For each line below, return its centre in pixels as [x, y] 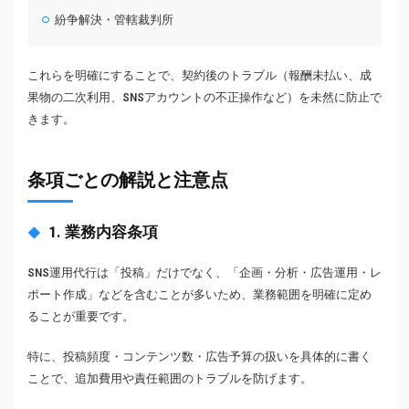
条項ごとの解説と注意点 [128, 180]
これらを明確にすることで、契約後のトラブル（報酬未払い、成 [199, 76]
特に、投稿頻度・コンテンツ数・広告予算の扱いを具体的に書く [199, 357]
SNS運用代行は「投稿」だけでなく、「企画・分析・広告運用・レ [204, 273]
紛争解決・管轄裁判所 [115, 20]
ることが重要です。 [81, 317]
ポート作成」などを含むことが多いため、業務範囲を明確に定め [199, 295]
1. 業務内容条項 [103, 232]
